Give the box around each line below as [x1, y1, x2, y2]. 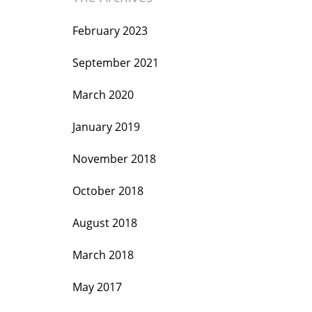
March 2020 [72, 87, 134, 102]
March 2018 [72, 247, 134, 263]
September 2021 [72, 55, 159, 70]
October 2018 [72, 183, 143, 198]
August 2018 [72, 215, 137, 231]
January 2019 [72, 119, 140, 134]
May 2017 [72, 279, 122, 295]
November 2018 [72, 151, 156, 166]
